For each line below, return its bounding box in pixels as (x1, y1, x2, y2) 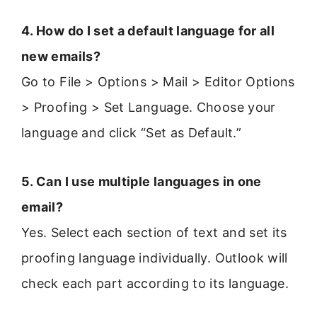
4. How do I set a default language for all (21, 23, 275, 39)
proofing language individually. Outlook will (21, 250, 288, 265)
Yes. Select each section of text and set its (21, 224, 287, 240)
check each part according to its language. (21, 275, 289, 291)
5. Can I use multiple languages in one (21, 173, 262, 189)
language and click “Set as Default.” (21, 125, 241, 141)
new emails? (21, 49, 100, 64)
